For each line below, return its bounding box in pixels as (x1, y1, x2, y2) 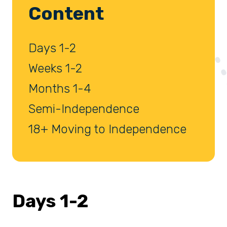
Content (28, 3, 104, 25)
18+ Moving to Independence (28, 122, 186, 137)
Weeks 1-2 (28, 61, 82, 76)
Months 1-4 (28, 82, 91, 96)
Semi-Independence (28, 102, 139, 117)
